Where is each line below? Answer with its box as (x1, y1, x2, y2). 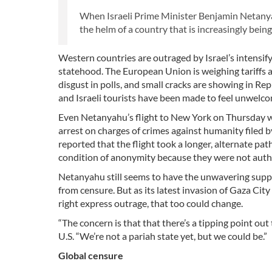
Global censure (58, 250, 123, 262)
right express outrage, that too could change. (58, 197, 243, 209)
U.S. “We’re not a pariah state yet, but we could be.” (58, 230, 267, 242)
